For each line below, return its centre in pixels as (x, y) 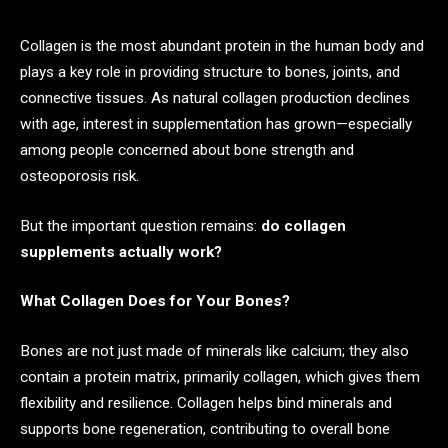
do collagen (303, 225)
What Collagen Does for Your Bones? (155, 301)
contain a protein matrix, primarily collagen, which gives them (220, 376)
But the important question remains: (140, 225)
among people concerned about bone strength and (187, 150)
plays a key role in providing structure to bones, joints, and (210, 72)
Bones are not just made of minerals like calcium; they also (214, 350)
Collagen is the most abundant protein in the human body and (222, 46)
